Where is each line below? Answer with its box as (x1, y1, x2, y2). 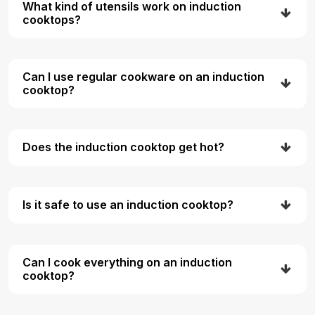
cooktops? (22, 12, 81, 27)
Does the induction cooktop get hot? (22, 140, 224, 155)
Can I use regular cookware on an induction (22, 69, 264, 84)
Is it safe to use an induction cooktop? (22, 198, 233, 212)
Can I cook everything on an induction (22, 255, 232, 269)
